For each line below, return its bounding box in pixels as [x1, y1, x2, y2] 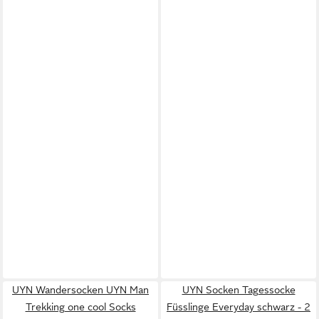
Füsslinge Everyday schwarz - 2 [167, 300, 310, 313]
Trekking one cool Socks [25, 300, 136, 313]
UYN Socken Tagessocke [182, 283, 296, 296]
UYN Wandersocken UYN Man [12, 283, 149, 296]
